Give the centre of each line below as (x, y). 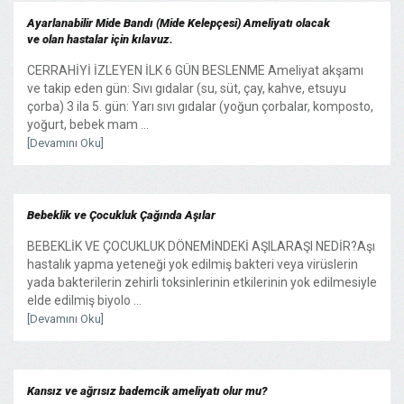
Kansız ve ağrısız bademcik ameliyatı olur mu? (147, 390)
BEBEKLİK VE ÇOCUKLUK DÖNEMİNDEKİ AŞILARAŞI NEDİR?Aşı (201, 246)
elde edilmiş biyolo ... (84, 300)
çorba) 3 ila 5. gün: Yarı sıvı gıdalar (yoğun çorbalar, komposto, (200, 106)
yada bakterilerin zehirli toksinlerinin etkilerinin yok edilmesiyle (202, 282)
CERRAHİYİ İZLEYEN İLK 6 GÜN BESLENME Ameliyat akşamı (195, 70)
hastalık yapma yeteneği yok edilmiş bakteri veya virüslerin (193, 264)
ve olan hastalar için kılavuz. (100, 39)
